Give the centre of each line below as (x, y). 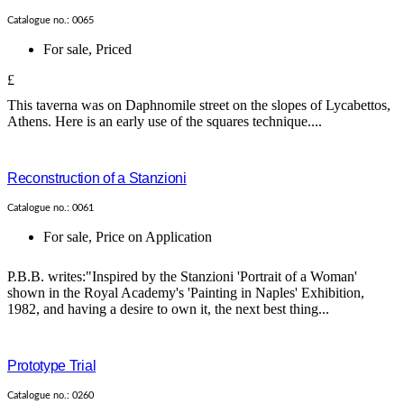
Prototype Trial (52, 365)
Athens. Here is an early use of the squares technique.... (165, 121)
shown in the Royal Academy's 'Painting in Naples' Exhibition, (186, 292)
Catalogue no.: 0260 (50, 395)
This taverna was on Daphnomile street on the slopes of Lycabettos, (199, 105)
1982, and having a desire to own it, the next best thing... (168, 308)
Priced (114, 49)
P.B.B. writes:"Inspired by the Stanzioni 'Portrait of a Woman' (182, 276)
